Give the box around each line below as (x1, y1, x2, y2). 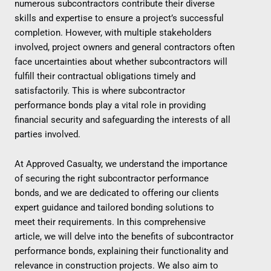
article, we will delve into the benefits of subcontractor (15, 231, 233, 243)
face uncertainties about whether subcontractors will (15, 56, 227, 67)
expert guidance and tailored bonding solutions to (15, 202, 214, 214)
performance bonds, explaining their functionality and (15, 246, 228, 257)
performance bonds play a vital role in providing (15, 99, 206, 111)
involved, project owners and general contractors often (15, 41, 235, 53)
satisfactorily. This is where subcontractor (15, 85, 185, 96)
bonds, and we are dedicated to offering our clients (15, 188, 219, 199)
